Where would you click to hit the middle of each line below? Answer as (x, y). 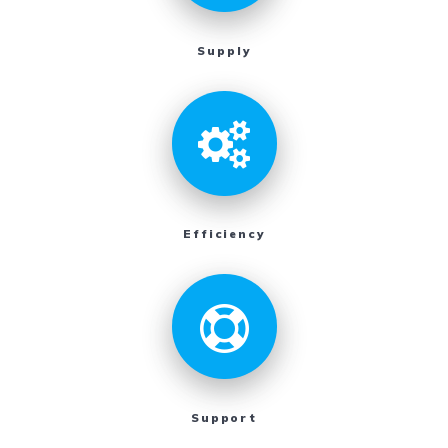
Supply (224, 50)
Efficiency (224, 234)
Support (224, 417)
